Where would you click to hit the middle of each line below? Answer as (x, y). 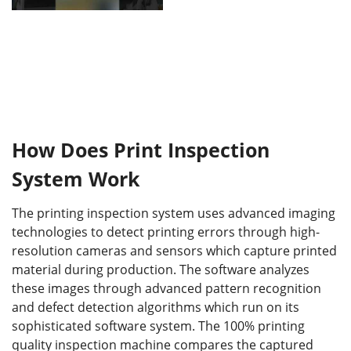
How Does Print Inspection (141, 150)
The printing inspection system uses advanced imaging (174, 213)
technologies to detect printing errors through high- (166, 232)
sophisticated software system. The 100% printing (158, 326)
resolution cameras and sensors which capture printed (174, 250)
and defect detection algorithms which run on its (156, 307)
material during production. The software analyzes (161, 269)
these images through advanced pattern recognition (166, 288)
